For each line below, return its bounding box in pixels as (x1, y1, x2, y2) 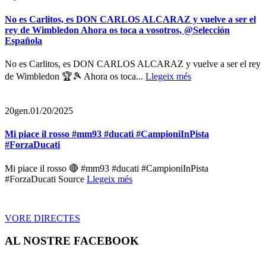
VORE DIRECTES (5, 213, 80, 223)
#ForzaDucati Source (5, 173, 87, 184)
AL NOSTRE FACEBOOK (5, 235, 139, 248)
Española (5, 35, 42, 46)
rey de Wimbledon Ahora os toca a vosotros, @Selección (5, 24, 230, 35)
